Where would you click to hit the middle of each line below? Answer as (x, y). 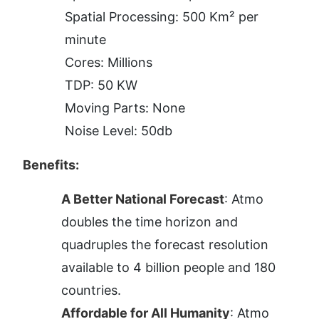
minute (85, 40)
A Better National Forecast (143, 199)
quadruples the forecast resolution (165, 245)
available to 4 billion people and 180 (168, 268)
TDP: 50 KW (101, 85)
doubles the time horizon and (150, 222)
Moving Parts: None (125, 108)
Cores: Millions (109, 63)
